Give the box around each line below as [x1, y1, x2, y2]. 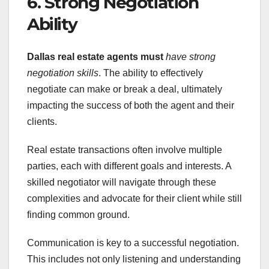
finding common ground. [27, 209, 130, 220]
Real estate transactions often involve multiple [27, 144, 222, 155]
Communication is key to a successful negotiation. [27, 237, 239, 248]
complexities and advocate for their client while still [27, 193, 242, 204]
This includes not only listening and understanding [27, 253, 241, 264]
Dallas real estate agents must [27, 51, 163, 62]
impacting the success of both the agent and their [27, 100, 234, 110]
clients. [27, 116, 57, 127]
